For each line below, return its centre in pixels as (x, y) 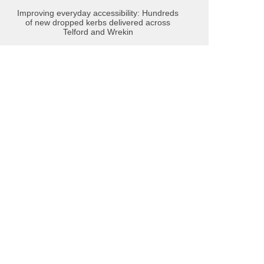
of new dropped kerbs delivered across (98, 22)
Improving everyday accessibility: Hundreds (98, 13)
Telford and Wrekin (98, 32)
